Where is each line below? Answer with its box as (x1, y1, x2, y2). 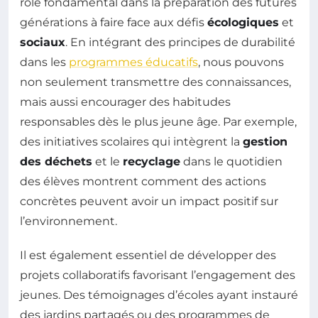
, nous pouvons (198, 55, 284, 69)
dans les (20, 55, 69, 69)
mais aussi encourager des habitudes (20, 94, 231, 109)
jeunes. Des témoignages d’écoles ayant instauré (20, 287, 298, 302)
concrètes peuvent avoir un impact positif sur (20, 194, 278, 208)
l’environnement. (20, 214, 117, 228)
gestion (243, 134, 287, 148)
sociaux (20, 35, 65, 49)
